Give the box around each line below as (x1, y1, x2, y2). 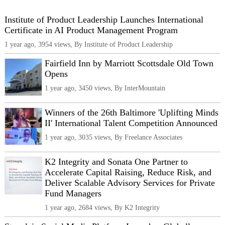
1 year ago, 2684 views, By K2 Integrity (45, 203, 160, 212)
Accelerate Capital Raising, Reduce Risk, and (45, 167, 211, 178)
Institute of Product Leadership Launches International (5, 15, 203, 25)
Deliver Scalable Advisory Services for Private (45, 178, 215, 188)
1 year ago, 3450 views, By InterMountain (45, 84, 165, 92)
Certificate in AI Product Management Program (5, 25, 178, 36)
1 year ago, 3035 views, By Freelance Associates (45, 133, 182, 142)
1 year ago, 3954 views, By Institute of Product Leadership (5, 40, 173, 49)
